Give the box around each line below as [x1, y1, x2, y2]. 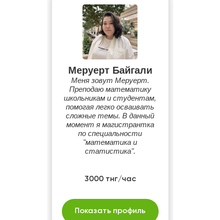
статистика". [84, 147, 136, 155]
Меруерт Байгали [68, 65, 152, 76]
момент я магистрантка [66, 120, 154, 129]
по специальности [78, 129, 142, 137]
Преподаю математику [69, 85, 151, 93]
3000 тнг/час [84, 175, 136, 183]
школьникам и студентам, [64, 94, 156, 102]
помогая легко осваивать [66, 103, 154, 111]
